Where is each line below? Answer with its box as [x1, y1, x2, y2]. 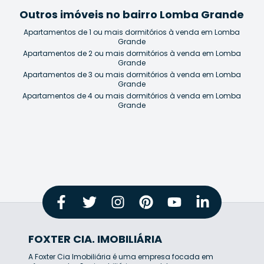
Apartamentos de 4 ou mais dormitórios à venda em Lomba [22, 90, 242, 101]
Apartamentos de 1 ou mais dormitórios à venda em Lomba [24, 27, 240, 37]
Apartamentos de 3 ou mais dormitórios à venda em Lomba [23, 69, 241, 80]
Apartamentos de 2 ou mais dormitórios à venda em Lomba [23, 48, 241, 58]
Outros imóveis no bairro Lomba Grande [19, 6, 245, 22]
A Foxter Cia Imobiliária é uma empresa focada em [28, 251, 213, 262]
